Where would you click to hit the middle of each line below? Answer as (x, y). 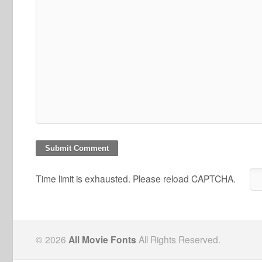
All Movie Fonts (102, 239)
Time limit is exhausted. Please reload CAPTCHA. (136, 178)
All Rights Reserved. (178, 239)
